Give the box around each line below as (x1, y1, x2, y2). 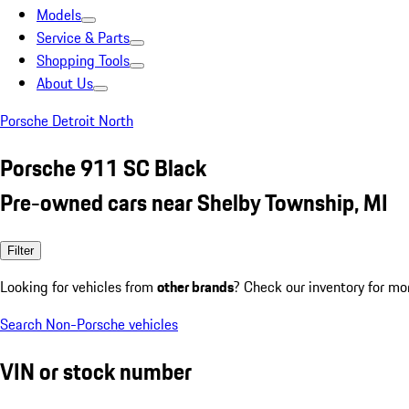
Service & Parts (37, 26, 130, 48)
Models (37, 4, 81, 26)
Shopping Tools (37, 49, 130, 71)
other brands (157, 275, 234, 298)
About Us (37, 72, 93, 94)
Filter (7, 243, 34, 257)
